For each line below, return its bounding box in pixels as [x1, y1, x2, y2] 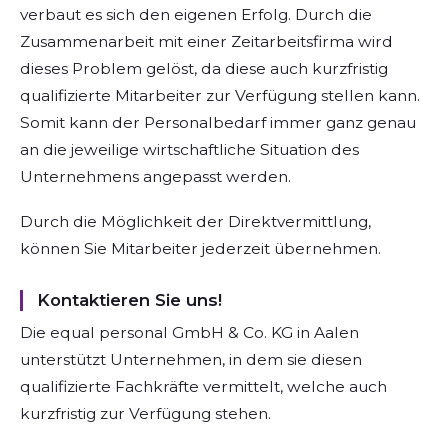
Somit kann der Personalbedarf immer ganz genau [20, 113, 416, 133]
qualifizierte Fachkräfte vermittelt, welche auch [20, 376, 387, 396]
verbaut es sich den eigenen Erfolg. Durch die [20, 5, 372, 25]
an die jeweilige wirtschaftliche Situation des [20, 140, 359, 160]
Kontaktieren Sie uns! [36, 289, 222, 310]
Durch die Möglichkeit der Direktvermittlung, [20, 211, 371, 231]
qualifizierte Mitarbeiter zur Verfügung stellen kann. [20, 86, 420, 106]
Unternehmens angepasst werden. [20, 167, 291, 187]
